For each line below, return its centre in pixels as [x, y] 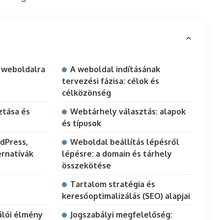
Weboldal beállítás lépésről [124, 142]
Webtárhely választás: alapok [128, 112]
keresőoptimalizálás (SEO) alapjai [126, 196]
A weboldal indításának [115, 69]
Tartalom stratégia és [112, 184]
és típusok [81, 124]
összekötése [86, 166]
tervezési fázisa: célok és [110, 81]
